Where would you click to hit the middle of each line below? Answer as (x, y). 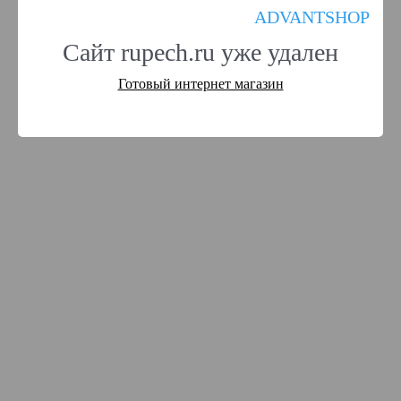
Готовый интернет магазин (200, 84)
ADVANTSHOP (312, 17)
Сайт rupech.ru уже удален (200, 52)
